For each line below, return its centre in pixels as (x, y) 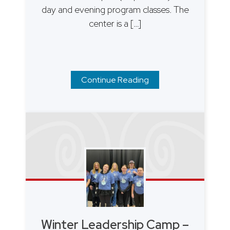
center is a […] (115, 23)
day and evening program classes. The (115, 9)
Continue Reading (115, 80)
